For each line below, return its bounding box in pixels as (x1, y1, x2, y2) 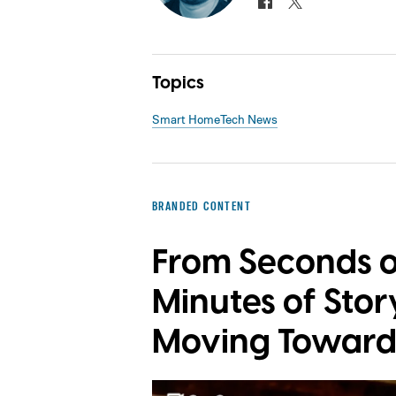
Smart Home (152, 111, 220, 127)
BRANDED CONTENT (152, 198, 251, 214)
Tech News (220, 111, 278, 127)
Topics (152, 71, 204, 96)
